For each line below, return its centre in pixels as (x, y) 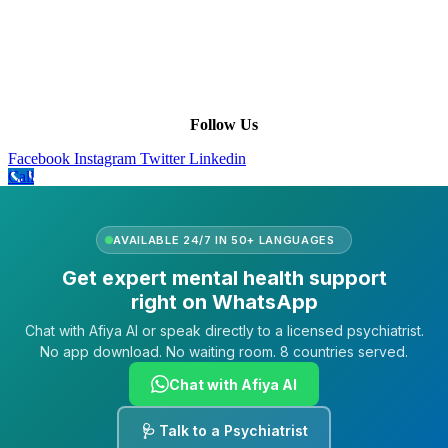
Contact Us (43, 55)
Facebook (39, 159)
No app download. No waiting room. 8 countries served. (224, 352)
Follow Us (224, 125)
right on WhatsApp (224, 302)
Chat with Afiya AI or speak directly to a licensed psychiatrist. (224, 331)
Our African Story (65, 37)
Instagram (105, 159)
